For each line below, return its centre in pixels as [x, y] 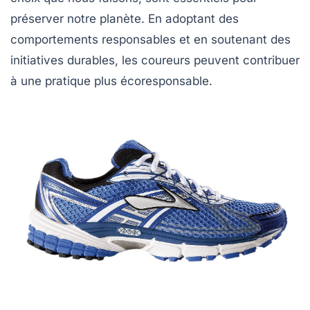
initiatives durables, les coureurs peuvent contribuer [155, 60]
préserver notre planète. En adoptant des [125, 19]
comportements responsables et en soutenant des [151, 39]
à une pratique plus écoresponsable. [111, 81]
